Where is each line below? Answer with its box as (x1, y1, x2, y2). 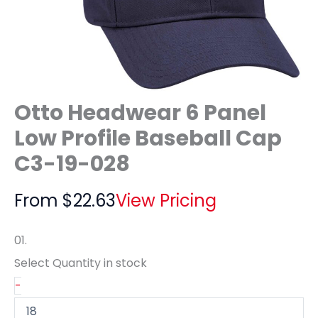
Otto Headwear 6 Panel (14, 97, 266, 128)
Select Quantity (14, 254, 104, 271)
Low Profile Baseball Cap (14, 123, 282, 153)
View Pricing (116, 188, 216, 212)
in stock (104, 254, 147, 271)
